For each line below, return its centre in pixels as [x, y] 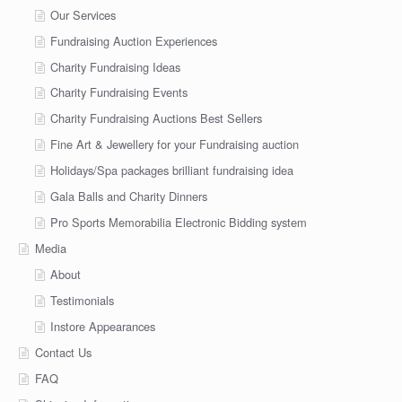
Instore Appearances [103, 326]
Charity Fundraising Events [119, 92]
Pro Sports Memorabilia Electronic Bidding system [179, 223]
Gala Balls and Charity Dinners [129, 197]
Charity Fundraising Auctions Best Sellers [157, 118]
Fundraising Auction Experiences [134, 40]
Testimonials [83, 300]
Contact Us [63, 352]
